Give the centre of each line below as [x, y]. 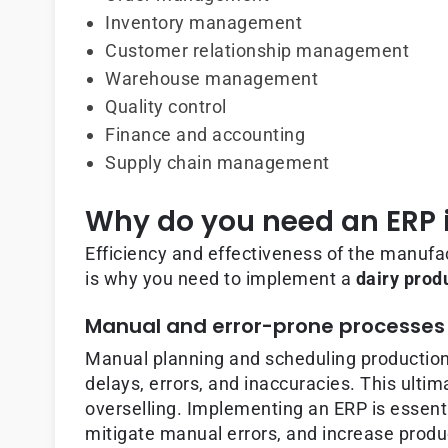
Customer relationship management [257, 51]
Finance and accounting [205, 135]
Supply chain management [217, 163]
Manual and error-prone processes [265, 326]
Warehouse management [211, 79]
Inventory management [203, 23]
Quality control [166, 107]
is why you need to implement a [220, 279]
